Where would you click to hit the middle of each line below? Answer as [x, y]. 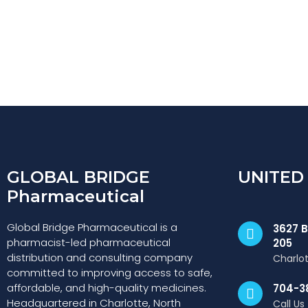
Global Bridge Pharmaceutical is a [92, 227]
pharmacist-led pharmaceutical [89, 242]
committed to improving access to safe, [110, 273]
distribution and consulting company [100, 257]
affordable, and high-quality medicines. [107, 288]
